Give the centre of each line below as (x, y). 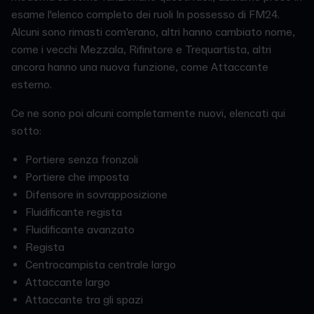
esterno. (32, 85)
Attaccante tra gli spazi (84, 300)
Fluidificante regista (74, 213)
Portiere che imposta (77, 178)
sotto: (26, 131)
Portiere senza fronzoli (82, 160)
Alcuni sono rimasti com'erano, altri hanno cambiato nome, (153, 33)
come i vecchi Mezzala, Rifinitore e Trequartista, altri (141, 50)
